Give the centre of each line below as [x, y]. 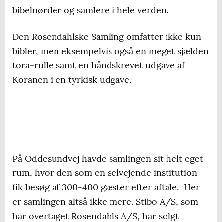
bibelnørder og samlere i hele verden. [90, 10]
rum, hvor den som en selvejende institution [105, 173]
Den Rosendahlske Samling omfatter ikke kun [107, 37]
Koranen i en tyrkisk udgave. [72, 80]
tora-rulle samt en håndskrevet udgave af [99, 65]
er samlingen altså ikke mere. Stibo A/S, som [105, 202]
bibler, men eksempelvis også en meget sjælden [111, 51]
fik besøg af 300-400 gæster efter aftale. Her [106, 187]
